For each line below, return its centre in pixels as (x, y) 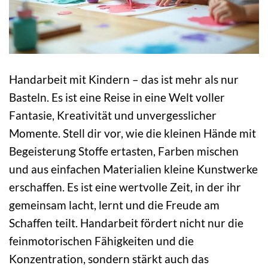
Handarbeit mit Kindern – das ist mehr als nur (124, 80)
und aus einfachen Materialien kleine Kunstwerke (133, 169)
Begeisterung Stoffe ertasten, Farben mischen (124, 151)
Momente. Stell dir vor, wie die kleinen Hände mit (133, 133)
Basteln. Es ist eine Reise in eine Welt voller (117, 98)
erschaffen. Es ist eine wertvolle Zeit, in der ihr (125, 187)
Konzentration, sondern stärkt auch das (109, 259)
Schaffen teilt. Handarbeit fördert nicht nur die (126, 223)
